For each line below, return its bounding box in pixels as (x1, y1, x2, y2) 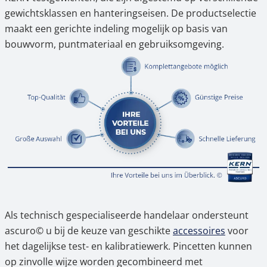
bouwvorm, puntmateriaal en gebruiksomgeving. (5, 38, 224, 51)
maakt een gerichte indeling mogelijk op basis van (5, 22, 228, 35)
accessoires (173, 224, 225, 238)
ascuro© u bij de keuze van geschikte (5, 224, 173, 238)
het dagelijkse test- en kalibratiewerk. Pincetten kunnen (5, 240, 252, 253)
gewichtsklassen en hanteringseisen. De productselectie (5, 7, 256, 20)
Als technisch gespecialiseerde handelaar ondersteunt (5, 209, 249, 222)
